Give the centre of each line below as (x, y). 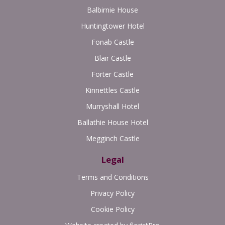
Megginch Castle (113, 138)
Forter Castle (113, 74)
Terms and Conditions (113, 177)
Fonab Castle (113, 42)
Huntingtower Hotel (113, 26)
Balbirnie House (113, 10)
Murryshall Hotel (113, 106)
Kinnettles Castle (113, 90)
